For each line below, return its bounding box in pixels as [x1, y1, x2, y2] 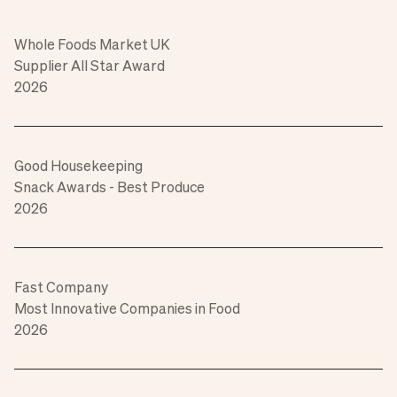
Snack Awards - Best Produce [14, 175, 205, 198]
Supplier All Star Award [14, 53, 165, 77]
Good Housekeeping [14, 153, 143, 177]
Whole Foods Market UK [14, 32, 170, 56]
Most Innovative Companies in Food [14, 296, 240, 320]
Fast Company [14, 275, 108, 299]
